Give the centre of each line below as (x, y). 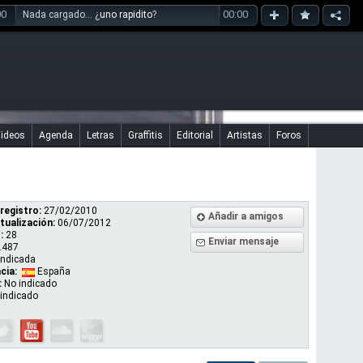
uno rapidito (126, 15)
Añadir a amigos (246, 216)
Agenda (56, 135)
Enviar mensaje (243, 241)
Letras (100, 135)
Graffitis (145, 135)
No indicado (30, 284)
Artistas (245, 135)
